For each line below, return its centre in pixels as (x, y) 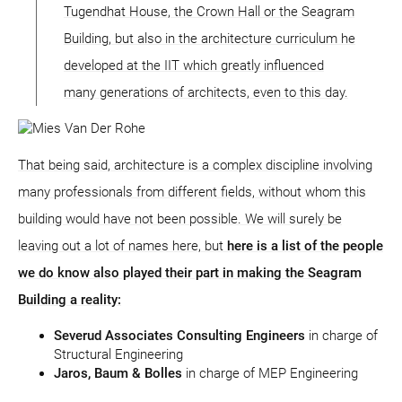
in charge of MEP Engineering (270, 374)
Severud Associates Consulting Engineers (179, 336)
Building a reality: (70, 300)
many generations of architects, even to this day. (206, 93)
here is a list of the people (305, 246)
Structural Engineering (118, 355)
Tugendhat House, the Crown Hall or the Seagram (209, 12)
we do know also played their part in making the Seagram (190, 273)
